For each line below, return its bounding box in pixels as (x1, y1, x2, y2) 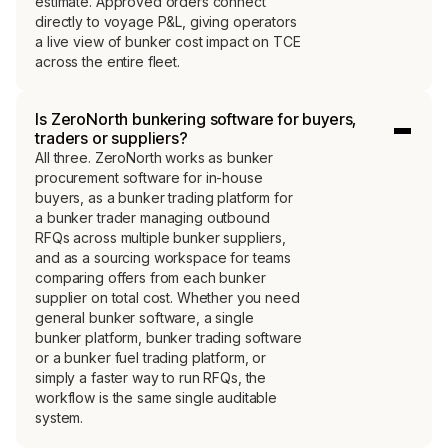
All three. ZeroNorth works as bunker (35, 149, 274, 167)
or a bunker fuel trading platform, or (35, 349, 267, 367)
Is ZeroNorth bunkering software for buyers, (35, 109, 357, 130)
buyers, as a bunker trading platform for (35, 189, 293, 207)
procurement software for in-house (35, 169, 263, 187)
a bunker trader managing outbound (35, 209, 270, 227)
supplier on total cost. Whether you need (35, 289, 300, 307)
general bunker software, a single (35, 309, 254, 327)
